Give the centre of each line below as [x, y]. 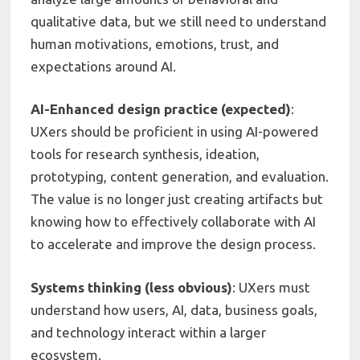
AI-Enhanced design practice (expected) [161, 109]
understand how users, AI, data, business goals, [174, 309]
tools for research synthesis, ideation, [145, 154]
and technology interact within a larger [149, 332]
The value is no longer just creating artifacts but [177, 199]
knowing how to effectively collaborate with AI [174, 222]
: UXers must [272, 287]
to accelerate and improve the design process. [174, 244]
